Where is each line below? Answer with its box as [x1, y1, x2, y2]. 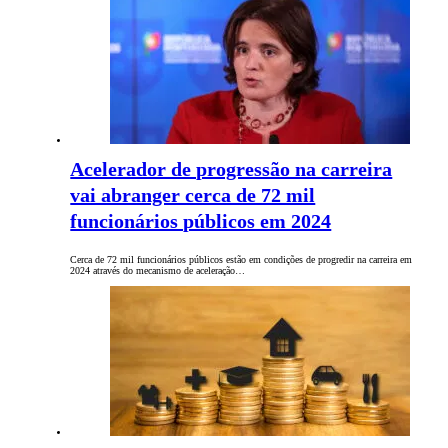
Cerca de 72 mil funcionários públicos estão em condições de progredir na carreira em [70, 254, 413, 266]
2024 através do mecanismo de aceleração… [70, 265, 246, 277]
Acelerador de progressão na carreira [70, 158, 393, 181]
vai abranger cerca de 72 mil [70, 184, 316, 207]
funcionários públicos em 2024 [70, 210, 332, 233]
